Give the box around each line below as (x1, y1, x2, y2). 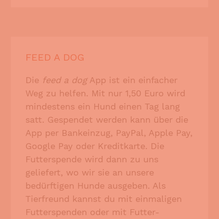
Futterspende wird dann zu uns (25, 154, 159, 165)
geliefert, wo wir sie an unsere (25, 167, 154, 178)
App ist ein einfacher (87, 75, 178, 86)
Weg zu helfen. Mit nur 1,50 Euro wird (25, 88, 186, 99)
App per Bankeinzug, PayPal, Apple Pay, (25, 128, 193, 138)
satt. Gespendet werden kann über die (25, 114, 189, 125)
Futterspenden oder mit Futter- (25, 207, 160, 218)
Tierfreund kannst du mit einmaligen (25, 194, 182, 204)
